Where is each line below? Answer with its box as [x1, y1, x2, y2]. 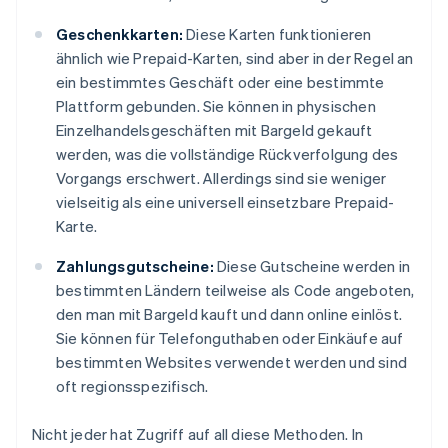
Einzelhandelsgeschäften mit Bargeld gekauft [56, 120, 373, 141]
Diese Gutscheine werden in [213, 256, 411, 277]
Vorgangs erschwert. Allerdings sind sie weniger [56, 168, 387, 189]
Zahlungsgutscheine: [56, 256, 214, 277]
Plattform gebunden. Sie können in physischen [56, 96, 376, 117]
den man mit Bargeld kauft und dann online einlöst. [56, 304, 403, 325]
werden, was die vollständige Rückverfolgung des [56, 144, 399, 165]
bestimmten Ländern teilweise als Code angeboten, [56, 280, 415, 301]
